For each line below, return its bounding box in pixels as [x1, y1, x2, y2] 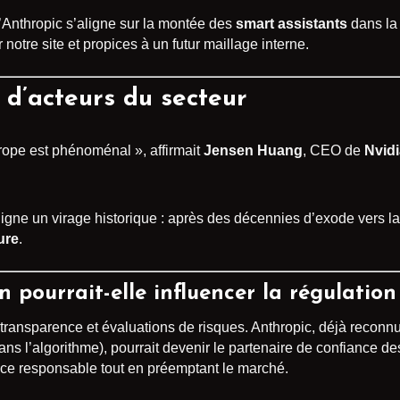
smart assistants [236, 16, 347, 32]
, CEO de [303, 143, 364, 159]
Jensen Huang [204, 143, 303, 159]
